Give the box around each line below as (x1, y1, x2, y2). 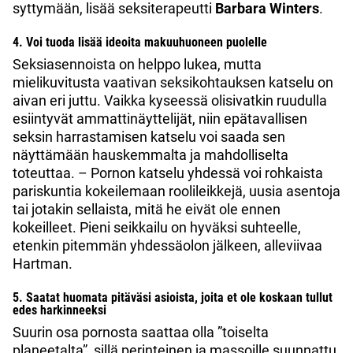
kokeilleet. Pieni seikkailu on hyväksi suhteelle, (13, 219, 301, 236)
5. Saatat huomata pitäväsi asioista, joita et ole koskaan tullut (13, 290, 333, 306)
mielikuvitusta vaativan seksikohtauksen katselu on (13, 74, 333, 91)
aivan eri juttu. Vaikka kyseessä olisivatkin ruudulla (13, 92, 327, 110)
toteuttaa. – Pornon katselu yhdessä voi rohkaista (13, 165, 323, 182)
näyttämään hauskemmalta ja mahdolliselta (13, 147, 288, 164)
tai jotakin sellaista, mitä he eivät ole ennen (13, 201, 281, 218)
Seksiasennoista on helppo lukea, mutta (13, 56, 262, 73)
